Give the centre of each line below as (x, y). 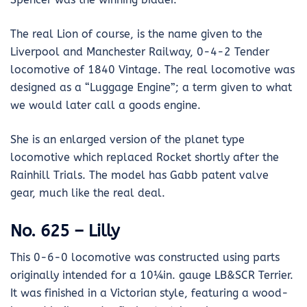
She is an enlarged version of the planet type (127, 139)
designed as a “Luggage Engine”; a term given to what (151, 87)
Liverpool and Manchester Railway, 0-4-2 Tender (140, 51)
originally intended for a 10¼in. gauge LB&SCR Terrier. (152, 275)
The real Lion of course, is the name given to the (136, 34)
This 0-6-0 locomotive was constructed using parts (145, 258)
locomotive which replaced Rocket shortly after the (145, 157)
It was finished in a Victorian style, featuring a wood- (149, 293)
